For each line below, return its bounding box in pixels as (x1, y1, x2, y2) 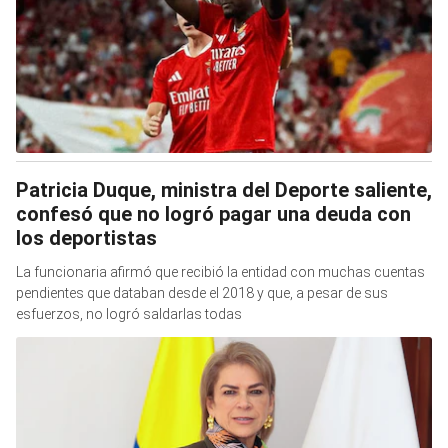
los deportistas (16, 226, 157, 250)
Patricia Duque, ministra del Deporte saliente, (16, 178, 432, 202)
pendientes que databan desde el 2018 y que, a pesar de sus (16, 285, 388, 301)
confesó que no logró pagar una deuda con (16, 202, 411, 226)
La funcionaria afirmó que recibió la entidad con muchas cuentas (16, 264, 425, 280)
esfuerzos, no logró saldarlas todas (16, 306, 242, 322)
